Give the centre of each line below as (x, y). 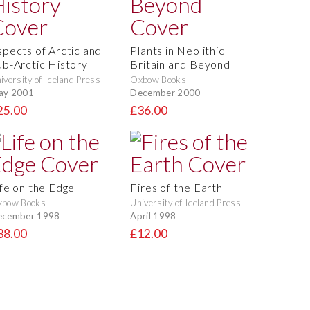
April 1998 (153, 216)
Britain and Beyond (180, 64)
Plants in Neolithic (177, 51)
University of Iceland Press (186, 203)
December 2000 (165, 92)
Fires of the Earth (176, 187)
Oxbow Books (158, 80)
